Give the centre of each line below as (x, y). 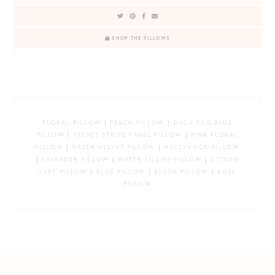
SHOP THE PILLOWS (140, 38)
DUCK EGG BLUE (203, 123)
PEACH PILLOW (137, 123)
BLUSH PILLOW (181, 172)
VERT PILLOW (63, 172)
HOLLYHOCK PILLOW (202, 147)
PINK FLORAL (215, 135)
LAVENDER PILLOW (76, 160)
